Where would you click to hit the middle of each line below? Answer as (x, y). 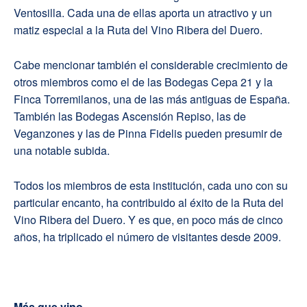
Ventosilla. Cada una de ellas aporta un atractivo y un (143, 13)
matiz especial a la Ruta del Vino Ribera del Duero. (138, 30)
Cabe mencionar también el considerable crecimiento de (151, 65)
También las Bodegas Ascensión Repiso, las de (130, 116)
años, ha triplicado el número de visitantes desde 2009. (147, 237)
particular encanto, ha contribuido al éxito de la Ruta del (149, 203)
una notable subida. (62, 151)
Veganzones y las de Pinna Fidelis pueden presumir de (148, 134)
